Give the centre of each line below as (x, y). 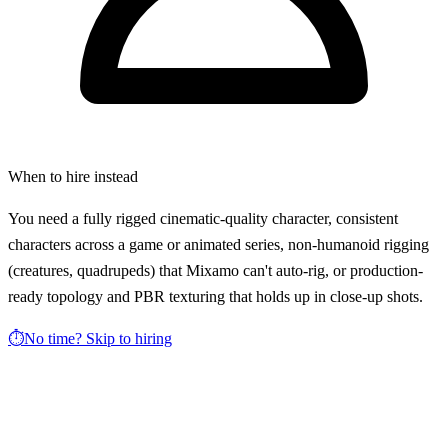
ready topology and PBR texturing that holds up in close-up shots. (215, 296)
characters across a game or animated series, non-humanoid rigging (218, 244)
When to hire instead (73, 176)
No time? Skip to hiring (98, 338)
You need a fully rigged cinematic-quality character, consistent (203, 218)
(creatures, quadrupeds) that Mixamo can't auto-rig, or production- (215, 270)
